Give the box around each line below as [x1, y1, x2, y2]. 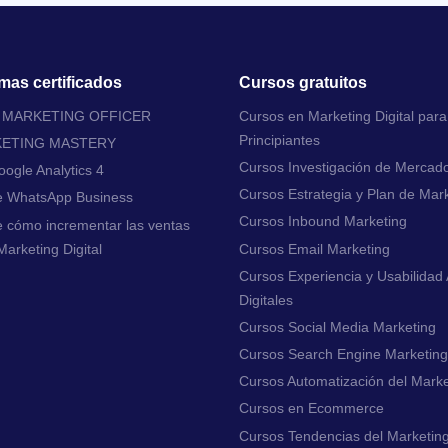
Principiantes [239, 131, 320, 148]
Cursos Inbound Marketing [239, 213, 407, 230]
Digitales [239, 291, 293, 308]
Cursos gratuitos [239, 73, 367, 91]
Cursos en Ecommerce [239, 400, 384, 417]
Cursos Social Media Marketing [239, 318, 436, 335]
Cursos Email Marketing [239, 240, 390, 257]
